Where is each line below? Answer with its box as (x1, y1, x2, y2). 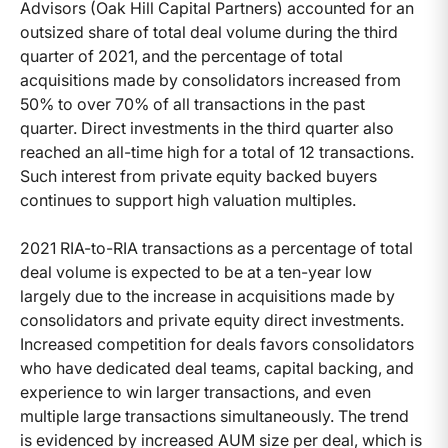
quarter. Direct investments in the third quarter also (20, 117, 394, 138)
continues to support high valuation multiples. (20, 189, 356, 210)
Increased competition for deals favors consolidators (20, 333, 414, 354)
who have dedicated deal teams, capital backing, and (20, 357, 414, 378)
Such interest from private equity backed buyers (20, 165, 377, 186)
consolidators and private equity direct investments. (20, 309, 404, 330)
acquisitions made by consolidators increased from (20, 69, 401, 90)
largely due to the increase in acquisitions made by (20, 285, 395, 306)
